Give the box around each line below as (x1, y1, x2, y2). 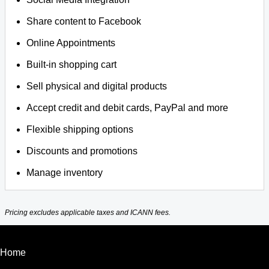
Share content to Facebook (26, 16, 142, 26)
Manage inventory (26, 168, 103, 178)
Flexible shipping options (26, 124, 134, 134)
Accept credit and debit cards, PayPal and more (26, 103, 229, 113)
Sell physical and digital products (26, 81, 168, 91)
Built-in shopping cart (26, 59, 117, 70)
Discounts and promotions (26, 146, 138, 156)
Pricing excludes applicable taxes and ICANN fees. (5, 208, 171, 217)
